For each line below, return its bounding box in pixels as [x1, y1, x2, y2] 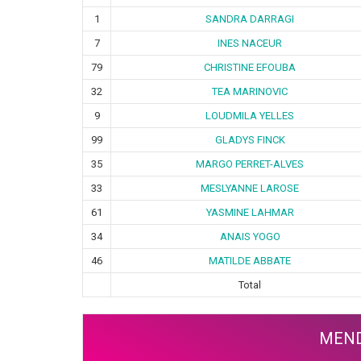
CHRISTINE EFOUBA [204, 60, 296, 73]
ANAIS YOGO [219, 230, 280, 243]
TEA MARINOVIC [212, 85, 288, 98]
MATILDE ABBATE [209, 254, 291, 267]
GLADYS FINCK [214, 133, 285, 146]
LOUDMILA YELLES [205, 109, 294, 122]
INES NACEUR [218, 36, 282, 49]
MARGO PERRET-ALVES [196, 157, 304, 170]
